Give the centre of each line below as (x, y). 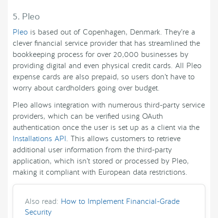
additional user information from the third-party (92, 150)
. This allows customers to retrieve (123, 139)
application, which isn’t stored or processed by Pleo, (101, 161)
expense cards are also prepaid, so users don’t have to (104, 77)
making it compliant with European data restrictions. (100, 173)
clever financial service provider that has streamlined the (106, 44)
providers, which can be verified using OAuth (88, 117)
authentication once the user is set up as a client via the (106, 128)
